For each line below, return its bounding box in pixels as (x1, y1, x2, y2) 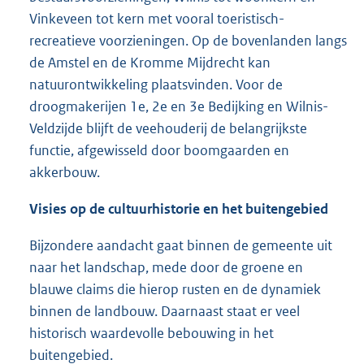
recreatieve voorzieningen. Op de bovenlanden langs (29, 31, 347, 50)
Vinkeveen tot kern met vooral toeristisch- (29, 9, 284, 28)
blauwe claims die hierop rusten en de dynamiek (29, 279, 321, 298)
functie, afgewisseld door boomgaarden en (29, 141, 289, 159)
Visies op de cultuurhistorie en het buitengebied (29, 199, 328, 218)
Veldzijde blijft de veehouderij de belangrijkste (29, 119, 307, 137)
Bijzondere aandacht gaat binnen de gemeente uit (29, 236, 332, 254)
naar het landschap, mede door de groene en (29, 258, 303, 276)
